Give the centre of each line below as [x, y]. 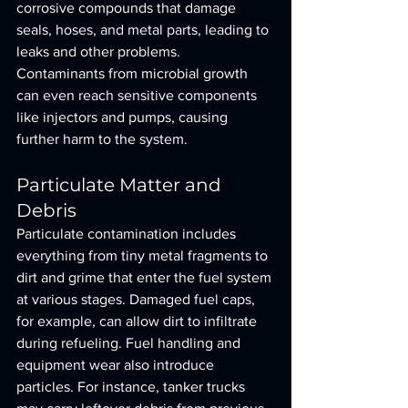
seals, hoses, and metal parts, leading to [144, 30]
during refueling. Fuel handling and [130, 343]
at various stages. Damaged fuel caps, [138, 299]
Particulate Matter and [121, 185]
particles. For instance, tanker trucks [133, 387]
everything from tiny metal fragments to [144, 255]
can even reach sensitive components [138, 95]
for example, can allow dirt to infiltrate [138, 321]
